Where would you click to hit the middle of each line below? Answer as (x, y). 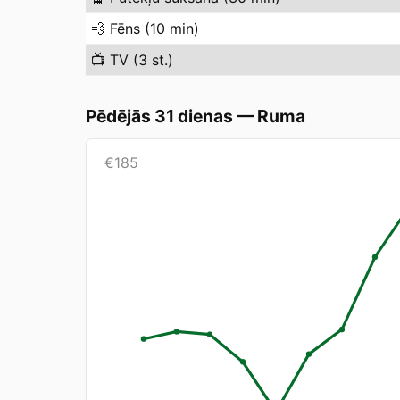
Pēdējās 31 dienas (159, 116)
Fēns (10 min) (154, 29)
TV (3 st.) (142, 60)
